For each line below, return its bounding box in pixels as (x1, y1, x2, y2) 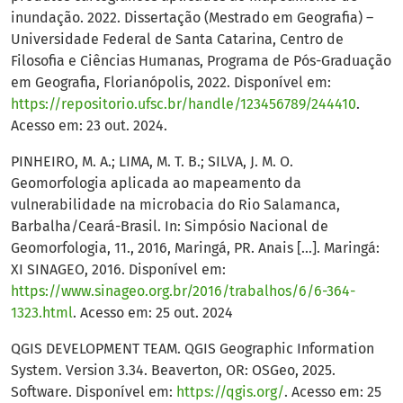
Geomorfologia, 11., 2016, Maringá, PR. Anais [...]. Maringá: (11, 239, 380, 257)
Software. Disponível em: (11, 383, 176, 401)
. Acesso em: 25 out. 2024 (73, 304, 233, 322)
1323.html (11, 304, 73, 322)
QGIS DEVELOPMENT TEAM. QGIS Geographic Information (11, 340, 374, 358)
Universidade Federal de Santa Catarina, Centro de (11, 31, 344, 49)
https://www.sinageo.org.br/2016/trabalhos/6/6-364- (11, 282, 355, 300)
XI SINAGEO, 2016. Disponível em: (11, 261, 226, 279)
